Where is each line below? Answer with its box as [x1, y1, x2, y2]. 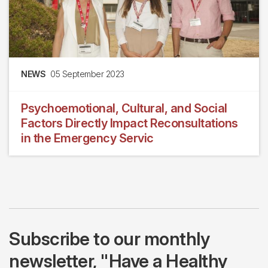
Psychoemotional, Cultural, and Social [21, 101, 227, 116]
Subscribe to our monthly [9, 228, 209, 250]
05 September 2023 [50, 69, 124, 80]
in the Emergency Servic [21, 131, 154, 146]
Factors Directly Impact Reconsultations [21, 116, 238, 131]
